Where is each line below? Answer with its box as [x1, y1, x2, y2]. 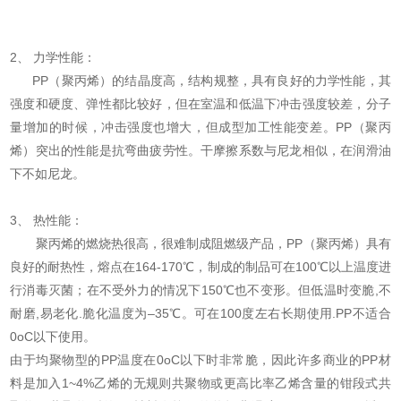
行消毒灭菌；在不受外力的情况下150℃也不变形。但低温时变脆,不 [10, 283, 391, 298]
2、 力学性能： [10, 50, 97, 65]
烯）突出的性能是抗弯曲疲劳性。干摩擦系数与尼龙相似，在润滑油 [10, 143, 391, 158]
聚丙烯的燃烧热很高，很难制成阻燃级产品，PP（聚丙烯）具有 [10, 236, 391, 252]
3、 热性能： [10, 213, 84, 228]
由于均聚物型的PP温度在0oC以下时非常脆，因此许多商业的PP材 [10, 353, 391, 368]
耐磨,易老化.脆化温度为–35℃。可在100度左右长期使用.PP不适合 [10, 306, 391, 321]
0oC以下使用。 [10, 329, 115, 345]
